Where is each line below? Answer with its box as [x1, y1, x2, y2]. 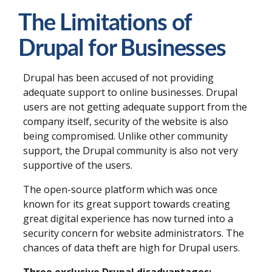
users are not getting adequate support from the [23, 100, 247, 114]
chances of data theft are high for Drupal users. [23, 241, 240, 255]
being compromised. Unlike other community [23, 129, 228, 143]
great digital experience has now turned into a [23, 212, 233, 226]
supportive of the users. [23, 158, 132, 172]
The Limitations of [18, 11, 192, 35]
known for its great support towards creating [23, 197, 230, 211]
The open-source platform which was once [23, 183, 217, 197]
